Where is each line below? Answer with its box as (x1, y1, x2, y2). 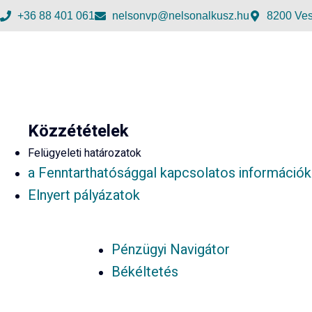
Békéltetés (111, 262, 178, 282)
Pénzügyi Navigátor (111, 240, 230, 260)
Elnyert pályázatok (28, 185, 140, 205)
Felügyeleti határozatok (28, 145, 141, 162)
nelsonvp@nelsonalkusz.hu (112, 9, 249, 22)
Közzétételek (28, 119, 129, 143)
